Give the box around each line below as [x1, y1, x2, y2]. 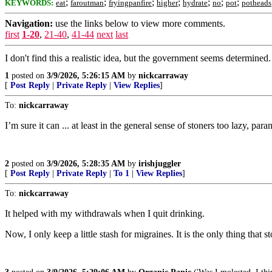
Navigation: [5, 18, 53, 29]
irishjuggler [138, 159, 181, 168]
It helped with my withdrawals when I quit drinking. [5, 208, 205, 219]
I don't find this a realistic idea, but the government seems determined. [5, 53, 271, 63]
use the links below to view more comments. [53, 18, 225, 29]
